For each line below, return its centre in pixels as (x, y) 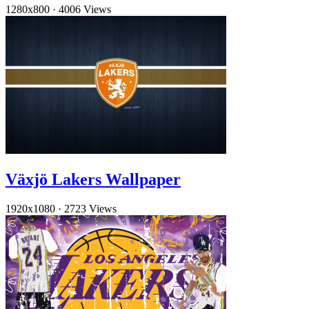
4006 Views (85, 10)
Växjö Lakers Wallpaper (93, 179)
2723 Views (90, 208)
